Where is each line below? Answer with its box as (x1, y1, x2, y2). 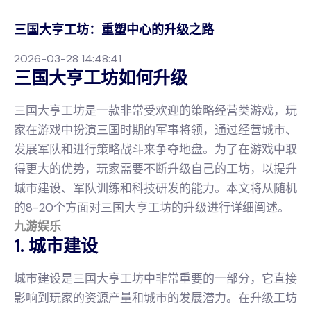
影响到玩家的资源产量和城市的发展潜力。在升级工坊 (14, 290, 297, 306)
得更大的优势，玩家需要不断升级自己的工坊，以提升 (14, 161, 297, 177)
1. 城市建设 (14, 235, 98, 258)
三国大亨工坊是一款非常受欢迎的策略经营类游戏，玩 (14, 103, 297, 119)
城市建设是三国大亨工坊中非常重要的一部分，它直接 (14, 271, 297, 287)
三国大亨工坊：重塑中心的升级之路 (14, 22, 214, 39)
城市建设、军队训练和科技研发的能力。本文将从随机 (14, 180, 297, 196)
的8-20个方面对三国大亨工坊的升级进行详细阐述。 (14, 200, 289, 216)
